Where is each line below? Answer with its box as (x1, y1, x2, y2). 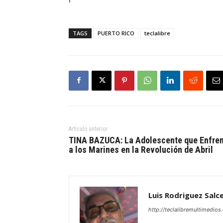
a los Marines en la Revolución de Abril (69, 144, 213, 155)
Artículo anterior (69, 125, 108, 132)
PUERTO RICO (98, 29, 134, 37)
